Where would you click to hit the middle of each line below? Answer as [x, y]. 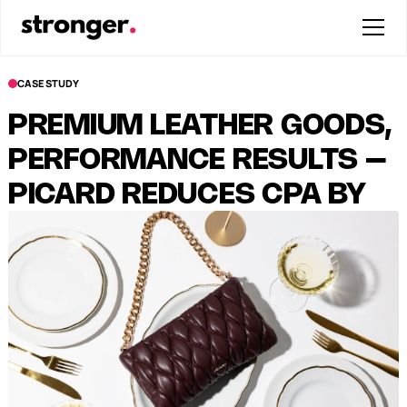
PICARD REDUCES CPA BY [187, 195]
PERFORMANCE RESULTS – [197, 161]
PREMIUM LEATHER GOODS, [199, 126]
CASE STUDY [48, 83]
